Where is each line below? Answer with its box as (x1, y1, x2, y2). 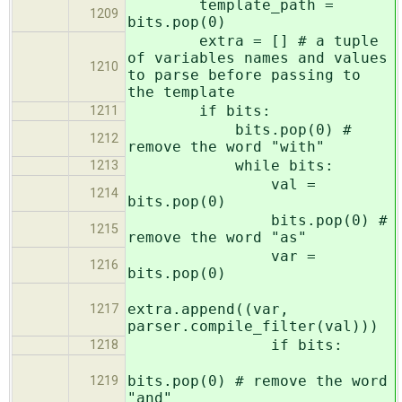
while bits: (127, 156, 334, 174)
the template (127, 83, 235, 100)
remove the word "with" (127, 137, 325, 155)
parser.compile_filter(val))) (127, 317, 379, 335)
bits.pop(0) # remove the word (127, 371, 388, 389)
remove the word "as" (127, 228, 307, 246)
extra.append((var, (127, 300, 289, 318)
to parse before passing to (127, 66, 361, 83)
